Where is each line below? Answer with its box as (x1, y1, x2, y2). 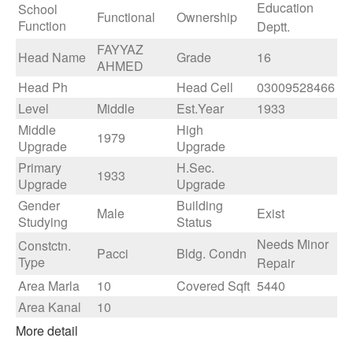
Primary (18, 158, 61, 176)
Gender (18, 196, 60, 214)
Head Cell (176, 78, 233, 96)
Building (176, 196, 223, 214)
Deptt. (257, 17, 290, 35)
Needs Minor (257, 235, 329, 253)
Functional (97, 8, 155, 26)
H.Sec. (176, 158, 214, 176)
